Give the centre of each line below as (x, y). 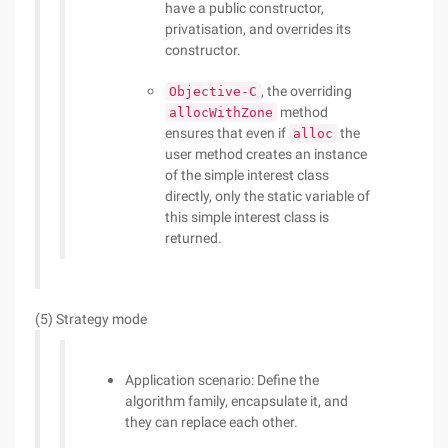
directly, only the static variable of (267, 196)
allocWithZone (221, 112)
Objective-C (213, 91)
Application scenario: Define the (222, 380)
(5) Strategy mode (91, 319)
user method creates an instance (266, 154)
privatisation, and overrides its (258, 29)
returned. (193, 238)
